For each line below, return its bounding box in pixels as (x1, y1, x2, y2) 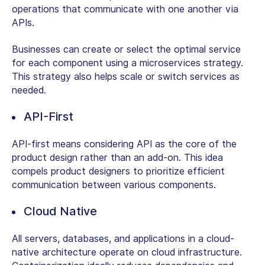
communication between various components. (12, 179, 219, 191)
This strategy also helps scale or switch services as (12, 71, 240, 83)
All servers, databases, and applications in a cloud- (12, 233, 234, 245)
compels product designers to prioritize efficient (12, 166, 225, 177)
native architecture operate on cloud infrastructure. (12, 247, 242, 258)
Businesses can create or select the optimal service (12, 44, 241, 56)
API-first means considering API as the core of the (12, 138, 237, 150)
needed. (12, 85, 46, 96)
